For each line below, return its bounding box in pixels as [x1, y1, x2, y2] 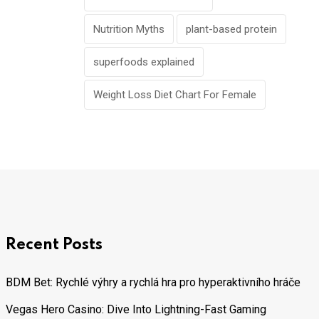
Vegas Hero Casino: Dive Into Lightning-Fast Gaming [6, 303, 266, 317]
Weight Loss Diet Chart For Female [93, 88, 256, 102]
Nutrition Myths [93, 23, 164, 36]
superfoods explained [93, 56, 194, 69]
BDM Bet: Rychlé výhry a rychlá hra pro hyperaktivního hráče [6, 276, 300, 290]
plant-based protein [186, 23, 277, 36]
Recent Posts [6, 237, 103, 253]
